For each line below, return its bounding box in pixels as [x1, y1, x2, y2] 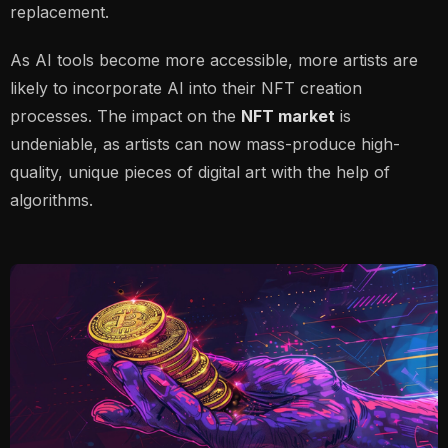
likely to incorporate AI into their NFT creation [10, 78, 362, 98]
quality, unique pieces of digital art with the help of [10, 162, 390, 182]
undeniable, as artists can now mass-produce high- [10, 134, 400, 154]
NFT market [241, 106, 335, 126]
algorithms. [10, 190, 93, 210]
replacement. [10, 2, 109, 22]
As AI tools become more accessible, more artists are [10, 50, 418, 70]
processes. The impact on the [10, 106, 241, 126]
